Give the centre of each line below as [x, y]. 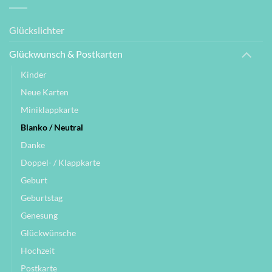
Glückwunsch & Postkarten [66, 53]
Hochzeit [38, 250]
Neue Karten [45, 92]
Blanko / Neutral [52, 127]
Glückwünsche [48, 233]
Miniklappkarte [49, 109]
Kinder [34, 74]
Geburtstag [42, 197]
